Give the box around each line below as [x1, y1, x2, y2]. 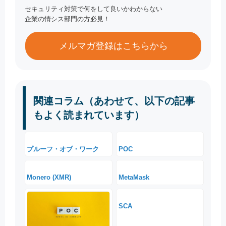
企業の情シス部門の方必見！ [25, 15, 110, 23]
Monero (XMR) [27, 174, 72, 182]
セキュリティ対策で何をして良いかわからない [25, 5, 163, 13]
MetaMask [118, 174, 149, 182]
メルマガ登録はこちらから [59, 41, 168, 51]
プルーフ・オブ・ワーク [27, 145, 99, 153]
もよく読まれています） [33, 109, 144, 121]
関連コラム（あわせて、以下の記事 [33, 95, 195, 107]
